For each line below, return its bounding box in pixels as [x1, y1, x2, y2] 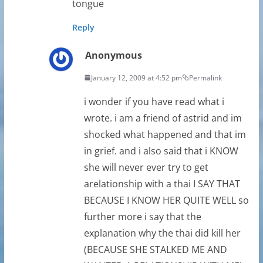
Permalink [188, 72, 222, 83]
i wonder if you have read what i [83, 95, 224, 108]
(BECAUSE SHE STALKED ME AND [83, 242, 227, 256]
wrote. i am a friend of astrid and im [83, 111, 242, 124]
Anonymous [85, 48, 142, 62]
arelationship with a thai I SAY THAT [83, 177, 240, 190]
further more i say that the [83, 210, 201, 223]
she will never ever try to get [83, 160, 208, 174]
